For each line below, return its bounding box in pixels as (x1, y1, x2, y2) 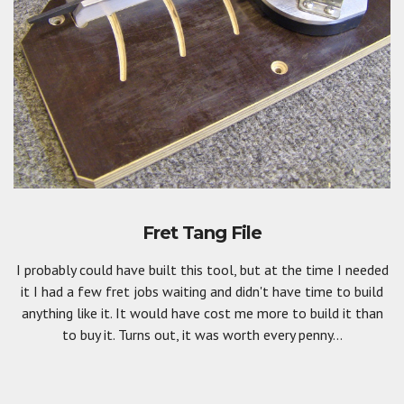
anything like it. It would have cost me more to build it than (21, 303, 383, 322)
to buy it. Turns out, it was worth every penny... (61, 325, 343, 344)
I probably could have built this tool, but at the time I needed (15, 260, 389, 279)
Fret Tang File (142, 221, 262, 243)
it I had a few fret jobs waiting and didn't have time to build (21, 281, 383, 300)
